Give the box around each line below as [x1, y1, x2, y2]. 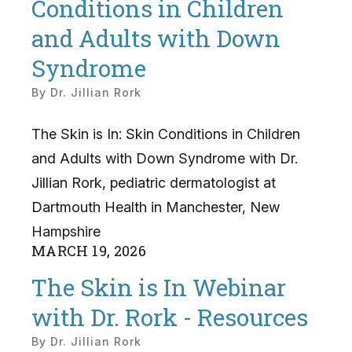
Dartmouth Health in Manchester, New [31, 198, 280, 215]
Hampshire [31, 222, 101, 240]
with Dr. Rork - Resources [31, 302, 308, 333]
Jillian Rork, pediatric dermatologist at [31, 174, 276, 191]
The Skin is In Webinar [31, 272, 286, 303]
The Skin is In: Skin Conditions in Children [31, 125, 300, 142]
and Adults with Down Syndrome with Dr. [31, 149, 298, 167]
